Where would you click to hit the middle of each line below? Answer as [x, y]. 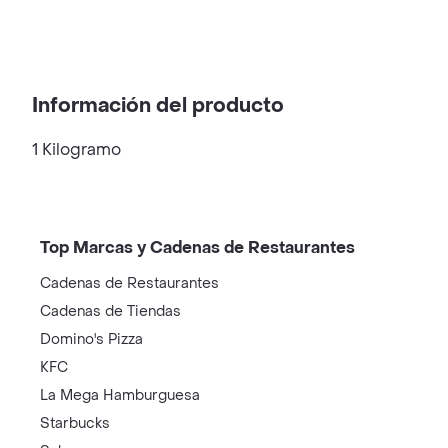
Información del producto [158, 106]
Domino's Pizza [91, 339]
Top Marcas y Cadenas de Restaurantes [197, 247]
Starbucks [75, 423]
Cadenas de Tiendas [110, 311]
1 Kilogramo [76, 149]
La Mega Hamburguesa [120, 395]
